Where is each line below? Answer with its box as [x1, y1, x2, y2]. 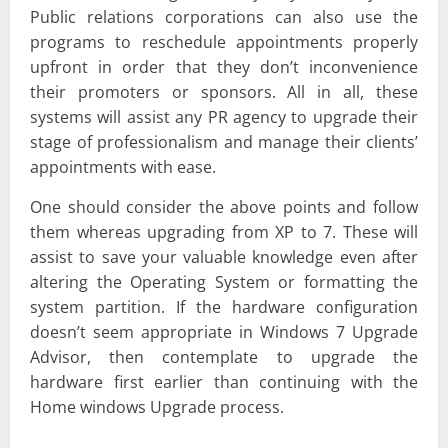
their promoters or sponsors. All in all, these [30, 81, 418, 104]
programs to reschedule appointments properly [30, 31, 418, 54]
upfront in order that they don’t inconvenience [30, 56, 418, 79]
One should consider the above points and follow [30, 196, 418, 219]
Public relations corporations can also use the [30, 6, 418, 29]
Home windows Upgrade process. [30, 396, 284, 419]
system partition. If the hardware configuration [30, 296, 418, 319]
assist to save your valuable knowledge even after [30, 246, 418, 269]
